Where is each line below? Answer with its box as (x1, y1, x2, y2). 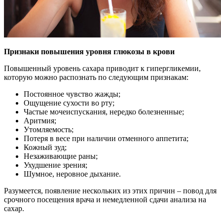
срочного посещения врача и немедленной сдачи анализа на (4, 195, 206, 204)
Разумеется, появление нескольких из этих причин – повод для (4, 186, 217, 195)
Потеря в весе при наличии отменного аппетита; (24, 134, 188, 143)
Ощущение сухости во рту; (24, 98, 114, 107)
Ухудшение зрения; (24, 160, 87, 169)
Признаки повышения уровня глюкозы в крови (4, 47, 175, 56)
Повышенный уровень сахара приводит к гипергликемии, (4, 64, 201, 73)
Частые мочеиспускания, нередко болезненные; (24, 107, 184, 116)
